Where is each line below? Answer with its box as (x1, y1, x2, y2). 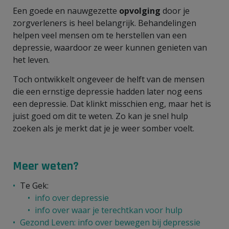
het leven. (13, 54, 50, 65)
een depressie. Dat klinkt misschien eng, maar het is (13, 98, 211, 109)
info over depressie (35, 192, 109, 203)
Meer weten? (13, 158, 79, 174)
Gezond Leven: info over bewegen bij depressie (20, 216, 200, 228)
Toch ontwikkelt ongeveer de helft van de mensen (13, 73, 204, 85)
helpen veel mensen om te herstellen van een (13, 29, 187, 41)
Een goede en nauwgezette (13, 5, 119, 16)
